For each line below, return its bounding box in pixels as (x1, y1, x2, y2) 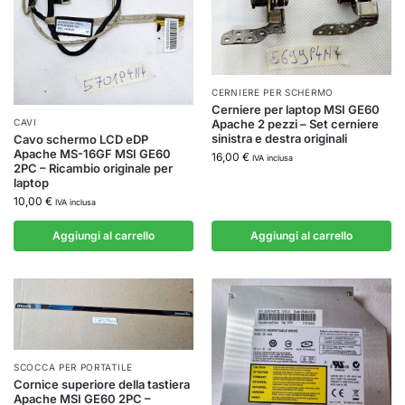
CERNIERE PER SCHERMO (212, 87, 334, 99)
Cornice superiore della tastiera (14, 377, 190, 392)
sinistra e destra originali (212, 131, 347, 146)
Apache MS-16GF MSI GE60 (14, 146, 171, 161)
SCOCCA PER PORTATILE (14, 362, 133, 373)
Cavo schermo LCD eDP (14, 131, 148, 146)
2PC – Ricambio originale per (14, 160, 173, 175)
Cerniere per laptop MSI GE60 (212, 102, 380, 118)
